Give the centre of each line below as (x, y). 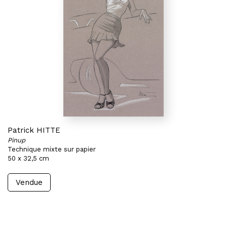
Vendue (29, 182)
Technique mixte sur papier (52, 149)
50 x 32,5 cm (28, 158)
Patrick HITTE (34, 130)
